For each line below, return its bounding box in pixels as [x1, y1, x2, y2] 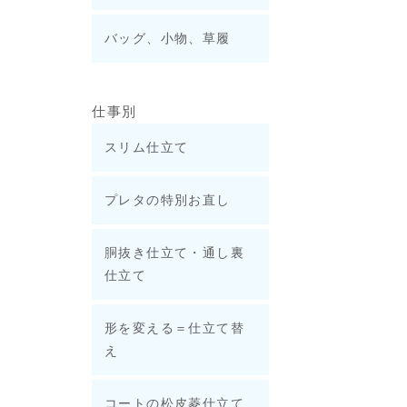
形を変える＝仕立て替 [104, 321, 244, 335]
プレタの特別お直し [104, 193, 231, 207]
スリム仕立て [104, 140, 189, 154]
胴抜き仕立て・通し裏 [104, 245, 244, 260]
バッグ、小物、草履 [104, 31, 231, 45]
